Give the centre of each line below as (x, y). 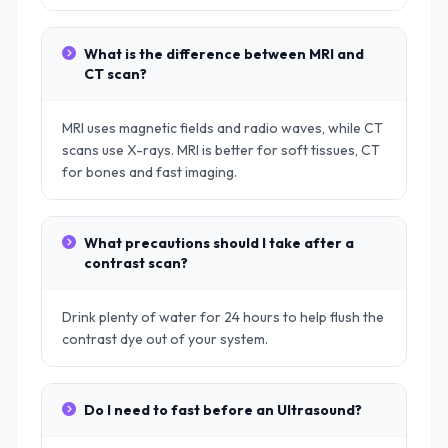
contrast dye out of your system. (165, 339)
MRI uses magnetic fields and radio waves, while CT (222, 128)
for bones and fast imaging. (149, 172)
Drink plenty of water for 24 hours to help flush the (223, 317)
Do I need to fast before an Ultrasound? (223, 410)
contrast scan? (136, 263)
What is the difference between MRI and (224, 54)
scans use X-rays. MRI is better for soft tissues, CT (221, 150)
